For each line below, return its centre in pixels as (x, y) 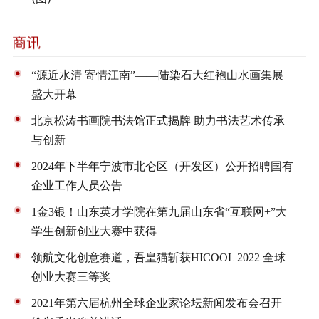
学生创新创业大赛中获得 (94, 231)
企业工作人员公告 (77, 185)
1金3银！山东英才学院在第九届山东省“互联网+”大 (159, 211)
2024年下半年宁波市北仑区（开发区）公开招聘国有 (162, 166)
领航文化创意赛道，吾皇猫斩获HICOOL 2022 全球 (158, 257)
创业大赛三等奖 (71, 276)
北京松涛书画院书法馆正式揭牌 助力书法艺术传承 (158, 120)
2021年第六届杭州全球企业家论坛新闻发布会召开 (156, 303)
